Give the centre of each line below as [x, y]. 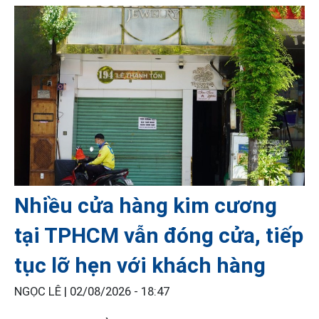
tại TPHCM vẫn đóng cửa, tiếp [159, 235]
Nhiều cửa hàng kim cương [146, 205]
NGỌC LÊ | [42, 291]
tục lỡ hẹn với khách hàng [140, 265]
